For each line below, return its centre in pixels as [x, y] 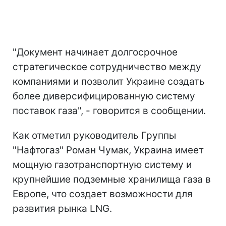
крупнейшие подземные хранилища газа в [112, 179]
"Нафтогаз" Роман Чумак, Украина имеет [108, 150]
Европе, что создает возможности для [103, 194]
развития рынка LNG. [62, 208]
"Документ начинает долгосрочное [95, 52]
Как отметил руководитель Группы [94, 135]
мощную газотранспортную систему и [102, 164]
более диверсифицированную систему [104, 96]
